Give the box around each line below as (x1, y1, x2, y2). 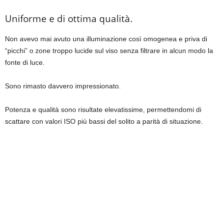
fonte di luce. (5, 58, 45, 67)
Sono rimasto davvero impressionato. (5, 82, 121, 90)
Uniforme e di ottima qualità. (5, 12, 133, 26)
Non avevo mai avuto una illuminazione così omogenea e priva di (5, 35, 207, 43)
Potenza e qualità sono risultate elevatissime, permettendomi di (5, 106, 201, 114)
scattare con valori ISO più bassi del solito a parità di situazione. (5, 117, 203, 126)
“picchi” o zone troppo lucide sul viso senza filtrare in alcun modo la (5, 47, 213, 55)
